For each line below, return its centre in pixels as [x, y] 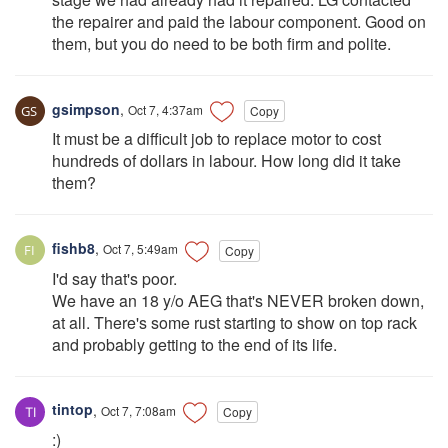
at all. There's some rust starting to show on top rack [234, 322]
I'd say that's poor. [114, 278]
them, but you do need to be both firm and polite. [221, 44]
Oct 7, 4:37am [165, 110]
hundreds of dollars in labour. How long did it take [226, 161]
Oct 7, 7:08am [138, 410]
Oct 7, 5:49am [140, 249]
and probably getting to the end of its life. [194, 344]
